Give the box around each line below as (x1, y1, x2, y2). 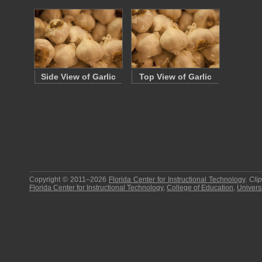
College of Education (167, 184, 233, 192)
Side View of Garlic (41, 72, 116, 81)
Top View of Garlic (139, 72, 212, 81)
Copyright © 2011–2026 (29, 175, 109, 184)
